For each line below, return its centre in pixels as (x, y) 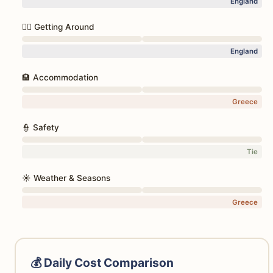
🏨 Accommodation (60, 77)
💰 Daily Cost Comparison (102, 262)
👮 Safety (41, 128)
